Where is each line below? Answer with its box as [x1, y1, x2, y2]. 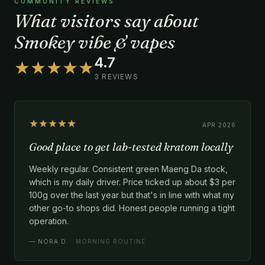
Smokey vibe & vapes [14, 31, 175, 53]
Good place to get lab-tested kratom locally [29, 140, 233, 154]
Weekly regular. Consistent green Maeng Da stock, [29, 163, 228, 174]
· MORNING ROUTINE [71, 237, 146, 245]
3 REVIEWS [94, 72, 138, 81]
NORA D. [38, 237, 69, 245]
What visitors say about [14, 9, 199, 32]
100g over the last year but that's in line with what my [29, 189, 234, 200]
